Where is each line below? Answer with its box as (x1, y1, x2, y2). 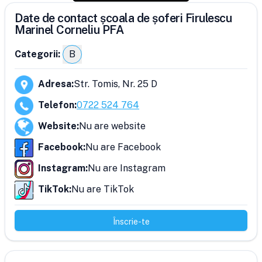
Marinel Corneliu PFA (15, 23, 123, 37)
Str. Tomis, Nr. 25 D (74, 78, 157, 89)
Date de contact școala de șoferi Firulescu (15, 11, 232, 25)
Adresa (38, 78, 71, 89)
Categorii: (15, 49, 60, 60)
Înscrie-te (112, 217, 150, 226)
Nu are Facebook (85, 142, 161, 153)
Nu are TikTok (71, 184, 134, 195)
